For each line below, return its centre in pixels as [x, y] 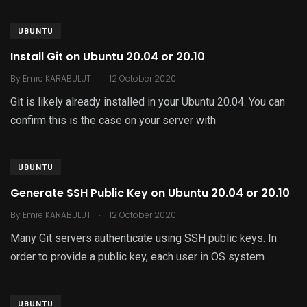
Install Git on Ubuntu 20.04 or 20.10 [108, 57]
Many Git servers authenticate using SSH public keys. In [144, 238]
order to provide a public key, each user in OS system [137, 257]
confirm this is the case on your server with [113, 120]
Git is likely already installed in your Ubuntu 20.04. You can [148, 102]
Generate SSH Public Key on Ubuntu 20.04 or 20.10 [150, 193]
